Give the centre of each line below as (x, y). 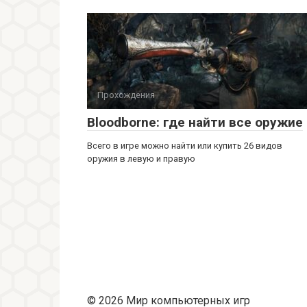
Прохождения (126, 95)
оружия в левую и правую (141, 159)
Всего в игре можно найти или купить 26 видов (185, 146)
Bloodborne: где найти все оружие (195, 122)
